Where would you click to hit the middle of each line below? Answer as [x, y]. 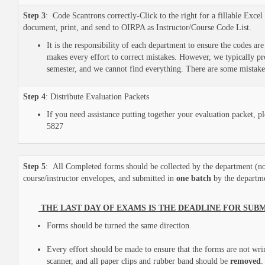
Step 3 [34, 16]
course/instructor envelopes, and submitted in [100, 178]
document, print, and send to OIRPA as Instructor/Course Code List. [138, 28]
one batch [194, 178]
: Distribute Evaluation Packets [97, 97]
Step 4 [34, 97]
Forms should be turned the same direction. [119, 226]
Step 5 [34, 167]
